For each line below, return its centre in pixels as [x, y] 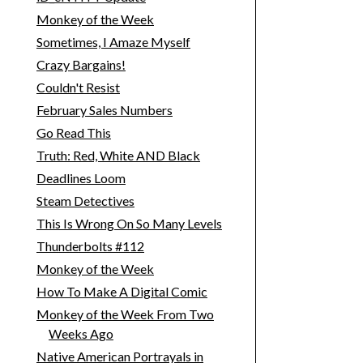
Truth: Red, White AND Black [118, 156]
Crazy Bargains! [81, 65]
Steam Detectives [85, 201]
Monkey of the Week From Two [125, 314]
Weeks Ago [81, 334]
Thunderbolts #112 [90, 246]
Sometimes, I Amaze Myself [113, 42]
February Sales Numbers [104, 110]
